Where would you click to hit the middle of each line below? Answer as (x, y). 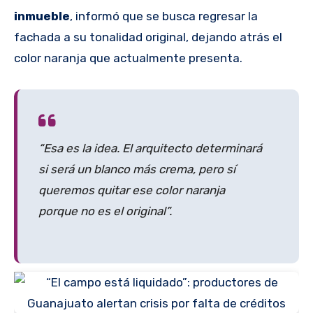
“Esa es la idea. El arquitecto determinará (150, 148)
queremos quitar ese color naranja (132, 190)
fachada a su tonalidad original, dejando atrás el (148, 37)
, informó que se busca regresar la (164, 16)
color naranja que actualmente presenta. (128, 58)
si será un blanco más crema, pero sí (137, 169)
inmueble (42, 16)
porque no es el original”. (105, 211)
